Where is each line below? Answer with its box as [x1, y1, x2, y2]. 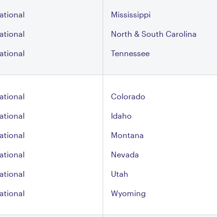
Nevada [111, 150, 139, 159]
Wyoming [111, 188, 146, 198]
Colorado [111, 92, 145, 101]
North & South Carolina [111, 29, 197, 38]
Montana [111, 130, 144, 139]
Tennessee [111, 48, 150, 58]
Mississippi [111, 10, 151, 19]
